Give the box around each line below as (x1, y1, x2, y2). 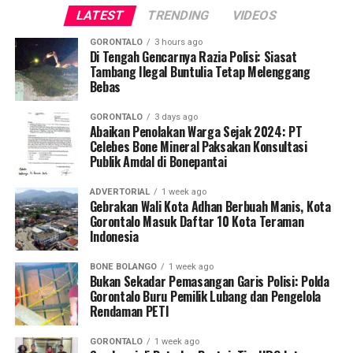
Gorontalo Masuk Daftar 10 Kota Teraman (89, 212, 304, 231)
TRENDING (145, 8, 211, 23)
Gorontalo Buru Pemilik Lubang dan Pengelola (89, 287, 321, 306)
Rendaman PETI (89, 302, 169, 321)
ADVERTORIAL (89, 187, 150, 197)
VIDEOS (230, 8, 279, 23)
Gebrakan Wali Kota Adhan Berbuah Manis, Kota (89, 197, 331, 216)
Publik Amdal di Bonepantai (89, 152, 227, 171)
